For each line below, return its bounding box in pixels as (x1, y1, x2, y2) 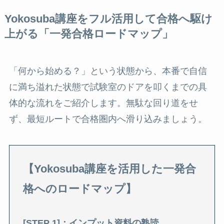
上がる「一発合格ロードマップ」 (4, 28, 173, 40)
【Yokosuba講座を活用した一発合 (22, 162, 196, 175)
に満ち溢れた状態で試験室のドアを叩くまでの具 (8, 82, 207, 92)
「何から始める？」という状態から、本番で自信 (8, 66, 207, 76)
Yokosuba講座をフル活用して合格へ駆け (4, 13, 212, 25)
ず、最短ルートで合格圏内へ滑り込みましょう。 (8, 114, 207, 124)
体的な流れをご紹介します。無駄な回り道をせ (8, 98, 198, 108)
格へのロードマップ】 (22, 182, 136, 195)
